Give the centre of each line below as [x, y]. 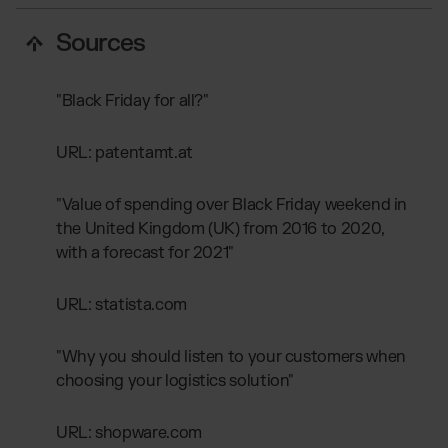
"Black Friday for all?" [132, 100]
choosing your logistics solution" [175, 380]
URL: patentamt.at [124, 152]
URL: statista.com [121, 304]
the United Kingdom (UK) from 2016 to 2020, [220, 228]
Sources [100, 43]
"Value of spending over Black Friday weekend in [232, 204]
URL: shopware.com [129, 432]
